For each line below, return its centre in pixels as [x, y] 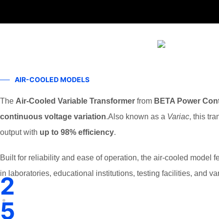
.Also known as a [137, 116]
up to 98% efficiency [77, 132]
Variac [178, 116]
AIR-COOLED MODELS [52, 79]
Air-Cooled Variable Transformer [75, 101]
